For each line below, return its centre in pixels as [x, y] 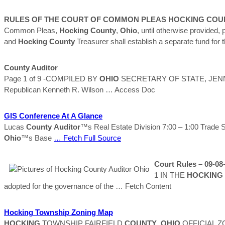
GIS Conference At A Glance [53, 116]
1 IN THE [171, 175]
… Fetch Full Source [87, 138]
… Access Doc [130, 89]
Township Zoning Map [73, 212]
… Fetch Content [143, 186]
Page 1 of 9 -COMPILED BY [52, 78]
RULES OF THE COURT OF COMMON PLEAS [86, 19]
